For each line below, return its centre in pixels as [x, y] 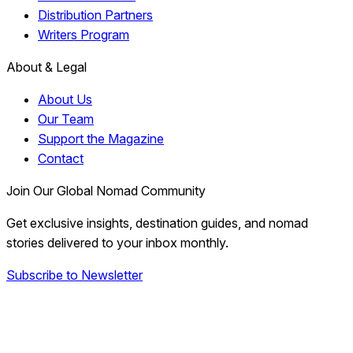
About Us [65, 100]
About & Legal [46, 67]
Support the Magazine [101, 139]
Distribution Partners [95, 15]
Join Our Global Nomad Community [106, 191]
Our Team [66, 119]
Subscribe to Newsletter [74, 275]
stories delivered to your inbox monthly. [117, 243]
